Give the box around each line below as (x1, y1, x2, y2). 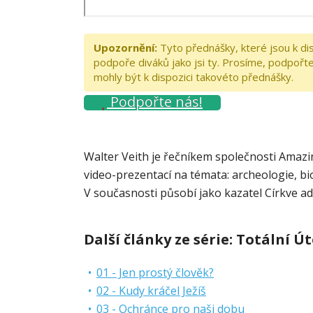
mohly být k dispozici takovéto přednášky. (94, 70, 293, 84)
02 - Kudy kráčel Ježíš (96, 283, 206, 298)
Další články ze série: (84, 230, 236, 249)
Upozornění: (94, 41, 157, 54)
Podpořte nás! (107, 92, 203, 111)
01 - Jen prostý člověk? (96, 265, 214, 280)
